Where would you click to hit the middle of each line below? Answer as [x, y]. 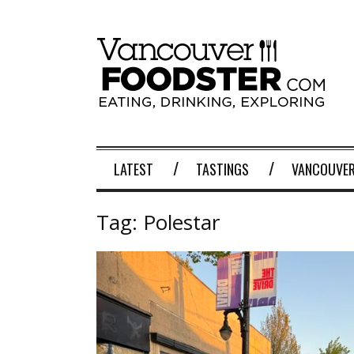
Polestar [181, 222]
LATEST [134, 169]
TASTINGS [222, 169]
